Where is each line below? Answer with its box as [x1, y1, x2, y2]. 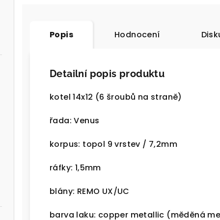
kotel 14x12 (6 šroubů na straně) [50, 91, 182, 103]
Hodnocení [114, 29, 160, 41]
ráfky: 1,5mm [50, 162, 101, 174]
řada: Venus [50, 115, 100, 127]
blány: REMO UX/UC [50, 186, 130, 197]
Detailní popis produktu [50, 68, 165, 80]
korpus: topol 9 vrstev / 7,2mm [50, 138, 177, 150]
